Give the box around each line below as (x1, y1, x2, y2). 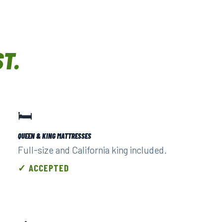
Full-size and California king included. (18, 144, 167, 156)
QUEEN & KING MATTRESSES (18, 131, 91, 140)
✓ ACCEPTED (18, 162, 69, 173)
